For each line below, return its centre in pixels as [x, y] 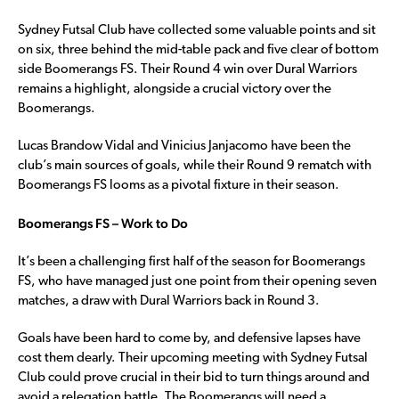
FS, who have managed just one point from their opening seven [197, 281]
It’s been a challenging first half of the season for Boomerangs [191, 262]
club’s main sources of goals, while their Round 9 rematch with [195, 166]
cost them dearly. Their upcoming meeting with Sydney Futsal [193, 358]
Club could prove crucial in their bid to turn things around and [194, 378]
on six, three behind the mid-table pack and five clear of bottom [198, 50]
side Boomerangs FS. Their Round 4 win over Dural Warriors [187, 69]
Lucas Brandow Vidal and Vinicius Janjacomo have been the [184, 146]
